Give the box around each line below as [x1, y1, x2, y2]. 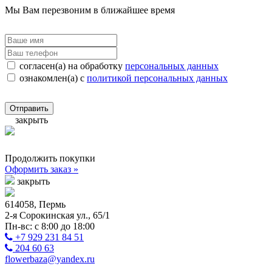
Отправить [10, 103, 49, 113]
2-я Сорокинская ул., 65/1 [5, 209, 110, 220]
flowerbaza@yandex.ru [5, 253, 95, 264]
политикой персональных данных [87, 72, 228, 83]
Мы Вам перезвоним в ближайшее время [5, 4, 175, 15]
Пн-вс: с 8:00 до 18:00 [5, 220, 95, 231]
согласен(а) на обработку [19, 60, 125, 71]
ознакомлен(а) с [19, 72, 87, 83]
